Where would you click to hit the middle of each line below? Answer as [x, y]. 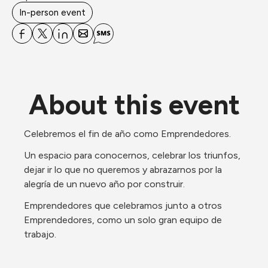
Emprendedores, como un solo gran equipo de [123, 220]
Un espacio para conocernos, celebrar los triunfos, [132, 155]
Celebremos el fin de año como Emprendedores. [129, 134]
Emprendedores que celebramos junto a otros [123, 205]
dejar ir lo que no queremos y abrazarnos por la [123, 170]
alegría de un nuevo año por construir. [104, 184]
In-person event [52, 13]
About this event [134, 105]
